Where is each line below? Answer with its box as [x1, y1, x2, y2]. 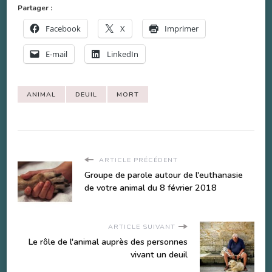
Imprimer [165, 23, 199, 35]
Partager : [18, 3, 52, 13]
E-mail [46, 49, 67, 60]
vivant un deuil [131, 249, 188, 261]
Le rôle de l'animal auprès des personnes [29, 236, 188, 248]
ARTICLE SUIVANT [108, 222, 175, 232]
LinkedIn [107, 49, 138, 60]
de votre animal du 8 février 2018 [84, 182, 217, 194]
